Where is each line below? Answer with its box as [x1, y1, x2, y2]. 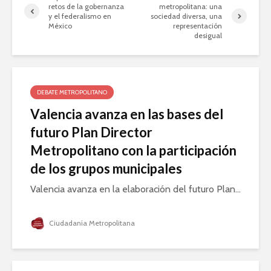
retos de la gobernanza [48, 1, 124, 11]
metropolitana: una [159, 1, 223, 11]
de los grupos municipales [30, 160, 182, 177]
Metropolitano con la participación [30, 142, 237, 158]
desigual [194, 30, 223, 40]
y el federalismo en [48, 11, 111, 21]
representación [173, 21, 223, 30]
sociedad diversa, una [151, 11, 223, 21]
